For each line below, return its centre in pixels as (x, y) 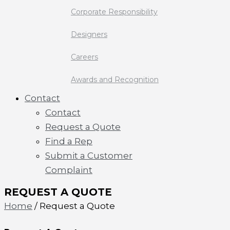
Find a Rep (69, 141)
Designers (89, 34)
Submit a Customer (89, 156)
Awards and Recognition (115, 80)
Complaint (69, 170)
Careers (84, 57)
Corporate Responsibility (114, 12)
